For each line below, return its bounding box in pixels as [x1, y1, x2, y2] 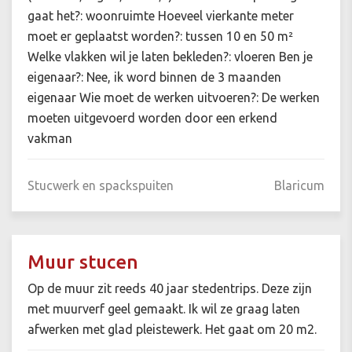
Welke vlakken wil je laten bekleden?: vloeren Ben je [27, 49, 313, 64]
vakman [27, 131, 72, 146]
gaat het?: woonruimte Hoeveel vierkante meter [27, 9, 294, 24]
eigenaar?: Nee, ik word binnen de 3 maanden [27, 70, 281, 85]
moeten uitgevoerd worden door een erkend [27, 111, 277, 126]
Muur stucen [27, 251, 138, 273]
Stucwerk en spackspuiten [27, 178, 174, 193]
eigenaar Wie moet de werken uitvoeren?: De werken [27, 90, 320, 105]
